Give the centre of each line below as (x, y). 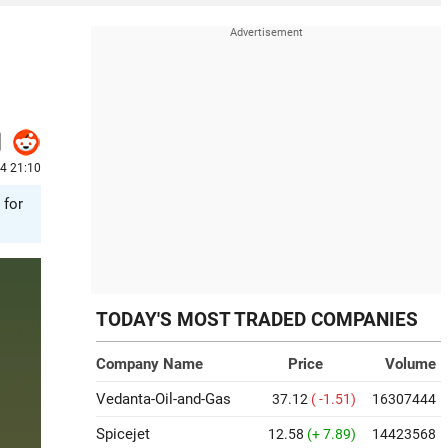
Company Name (149, 364)
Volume (410, 364)
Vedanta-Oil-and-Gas (163, 399)
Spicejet (123, 434)
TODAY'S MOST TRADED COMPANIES (257, 320)
